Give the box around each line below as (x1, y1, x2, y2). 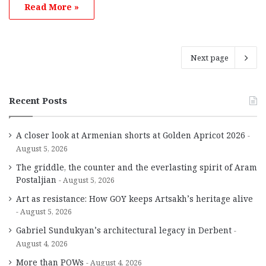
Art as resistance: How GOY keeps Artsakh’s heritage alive (16, 192, 255, 204)
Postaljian (16, 173, 56, 185)
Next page (191, 52, 229, 63)
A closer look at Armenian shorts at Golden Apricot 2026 (16, 129, 245, 141)
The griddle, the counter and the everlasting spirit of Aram (16, 161, 257, 173)
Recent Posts (9, 94, 67, 106)
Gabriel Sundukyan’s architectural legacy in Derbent (16, 224, 232, 236)
